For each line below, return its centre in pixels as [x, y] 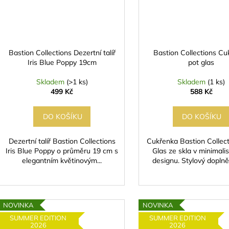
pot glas [201, 63]
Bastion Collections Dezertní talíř [62, 53]
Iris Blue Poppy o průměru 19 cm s [62, 151]
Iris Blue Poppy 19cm [62, 63]
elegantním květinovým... [62, 161]
